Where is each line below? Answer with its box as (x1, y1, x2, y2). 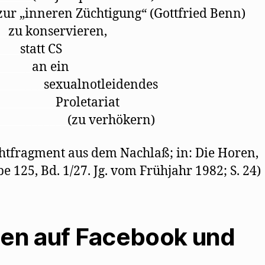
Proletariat (56, 94, 119, 111)
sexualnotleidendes (44, 76, 158, 93)
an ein (32, 59, 69, 75)
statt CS (20, 41, 62, 57)
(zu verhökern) (67, 112, 155, 128)
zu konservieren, (8, 23, 107, 40)
